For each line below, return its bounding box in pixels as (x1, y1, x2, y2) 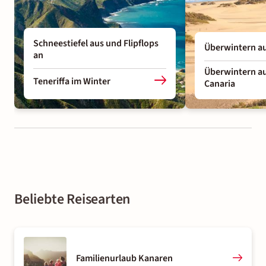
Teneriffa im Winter (33, 75, 110, 88)
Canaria (204, 77, 235, 90)
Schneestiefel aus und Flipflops (33, 36, 159, 50)
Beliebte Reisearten (14, 188, 131, 210)
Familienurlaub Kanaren (76, 251, 173, 265)
